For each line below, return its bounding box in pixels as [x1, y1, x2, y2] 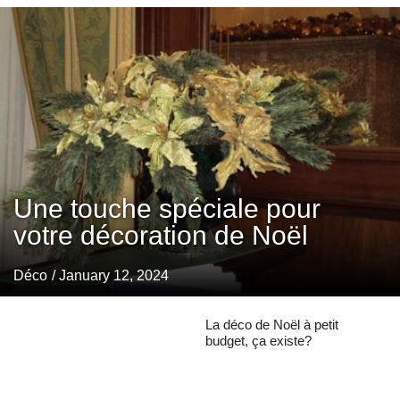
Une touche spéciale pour [13, 194, 321, 224]
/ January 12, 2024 [52, 268, 169, 284]
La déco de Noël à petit [204, 317, 338, 333]
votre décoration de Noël [13, 221, 308, 251]
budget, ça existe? [204, 333, 312, 349]
